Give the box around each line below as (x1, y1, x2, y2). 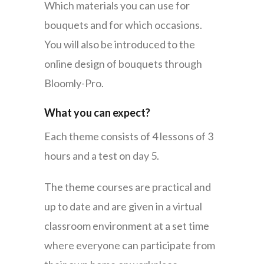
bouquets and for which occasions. (44, 18, 202, 32)
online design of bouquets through (44, 57, 202, 71)
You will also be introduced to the (44, 38, 195, 51)
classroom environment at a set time (44, 219, 209, 233)
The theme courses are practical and (44, 180, 211, 194)
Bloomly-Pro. (44, 77, 104, 90)
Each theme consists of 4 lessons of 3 (44, 130, 213, 143)
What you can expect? (44, 106, 150, 120)
